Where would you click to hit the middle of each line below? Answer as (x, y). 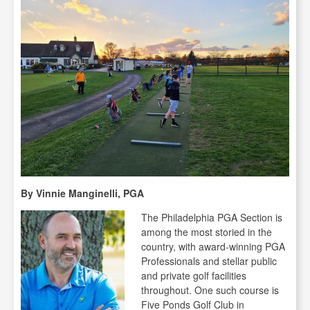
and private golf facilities (194, 275)
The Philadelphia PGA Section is (212, 217)
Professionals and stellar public (209, 261)
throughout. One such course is (210, 290)
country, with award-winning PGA (213, 246)
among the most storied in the (207, 232)
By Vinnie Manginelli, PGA (82, 193)
